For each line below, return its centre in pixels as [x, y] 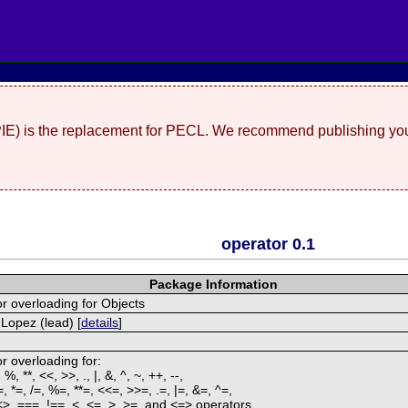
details [100, 322]
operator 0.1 [268, 244]
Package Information [213, 284]
